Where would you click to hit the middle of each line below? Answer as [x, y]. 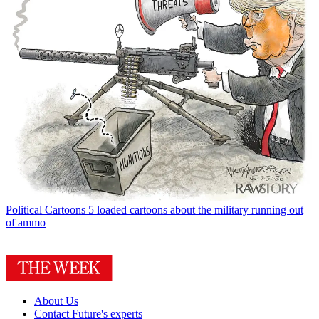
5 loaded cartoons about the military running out [196, 210]
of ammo [26, 223]
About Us [56, 301]
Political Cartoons [46, 210]
